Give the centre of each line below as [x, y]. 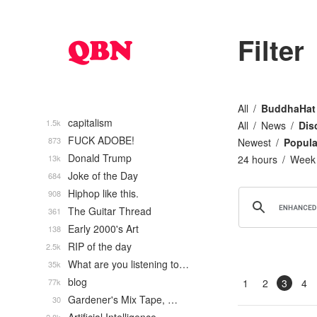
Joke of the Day [103, 175]
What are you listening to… [128, 264]
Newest [254, 142]
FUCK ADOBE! [101, 140]
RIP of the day [100, 246]
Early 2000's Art [103, 229]
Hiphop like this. [103, 193]
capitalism [90, 122]
